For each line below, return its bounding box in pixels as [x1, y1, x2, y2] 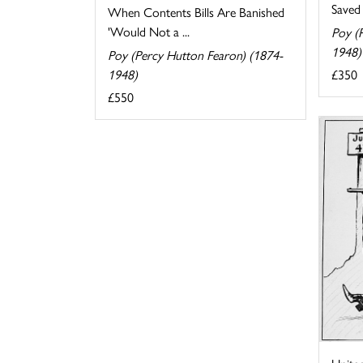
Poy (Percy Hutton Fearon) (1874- [108, 45, 283, 65]
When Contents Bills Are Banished [108, 2, 284, 22]
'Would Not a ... [108, 22, 190, 41]
